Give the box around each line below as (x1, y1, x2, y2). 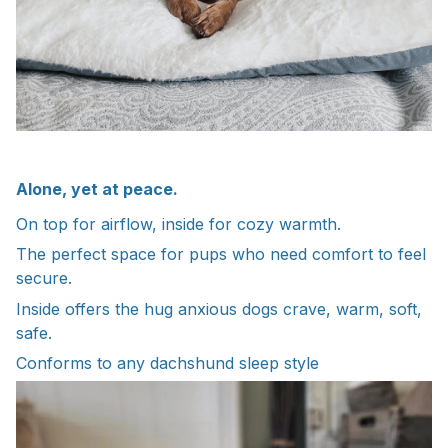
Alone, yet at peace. (16, 179, 178, 200)
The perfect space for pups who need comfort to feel (16, 244, 426, 265)
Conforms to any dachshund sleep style (16, 352, 319, 373)
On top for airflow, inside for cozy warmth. (16, 213, 341, 234)
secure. (16, 268, 72, 289)
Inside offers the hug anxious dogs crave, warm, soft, (16, 298, 422, 319)
